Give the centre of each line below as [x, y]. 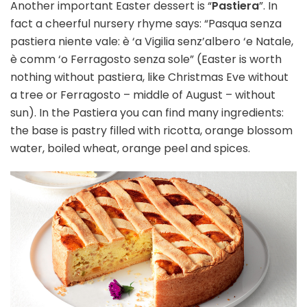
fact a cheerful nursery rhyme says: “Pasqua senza [146, 24]
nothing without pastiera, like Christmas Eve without [149, 77]
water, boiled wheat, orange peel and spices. [130, 149]
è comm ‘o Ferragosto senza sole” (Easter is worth [146, 60]
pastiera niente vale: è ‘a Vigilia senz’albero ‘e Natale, [152, 42]
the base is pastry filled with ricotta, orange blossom [151, 131]
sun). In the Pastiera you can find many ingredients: [147, 113]
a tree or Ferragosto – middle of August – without [143, 95]
